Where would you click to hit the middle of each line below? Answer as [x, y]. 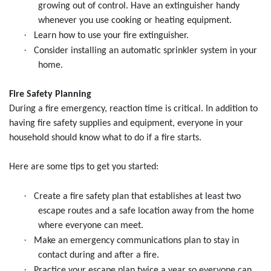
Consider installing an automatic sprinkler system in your [145, 51]
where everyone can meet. [91, 226]
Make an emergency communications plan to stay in [136, 241]
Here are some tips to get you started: [84, 167]
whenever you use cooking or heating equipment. [135, 21]
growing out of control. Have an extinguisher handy [139, 6]
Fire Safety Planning [50, 95]
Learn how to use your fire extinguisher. [111, 36]
